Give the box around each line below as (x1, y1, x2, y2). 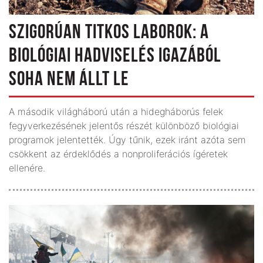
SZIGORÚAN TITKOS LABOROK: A (9, 22, 209, 43)
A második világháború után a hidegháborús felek (9, 105, 223, 117)
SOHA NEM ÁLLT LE (9, 69, 129, 90)
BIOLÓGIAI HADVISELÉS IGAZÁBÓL (9, 46, 221, 67)
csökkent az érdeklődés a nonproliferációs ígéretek (9, 147, 228, 160)
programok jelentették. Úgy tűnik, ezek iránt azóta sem (9, 133, 246, 146)
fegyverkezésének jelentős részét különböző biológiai (9, 119, 239, 131)
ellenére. (9, 161, 45, 174)
